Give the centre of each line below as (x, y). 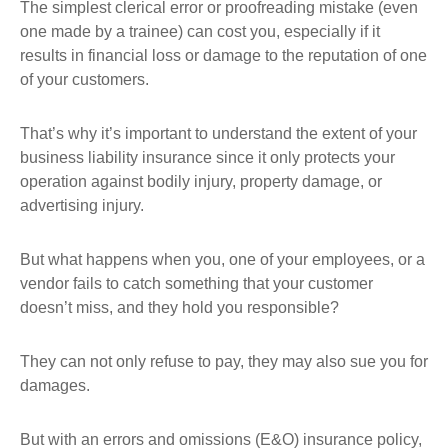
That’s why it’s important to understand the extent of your (218, 133)
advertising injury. (82, 205)
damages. (55, 385)
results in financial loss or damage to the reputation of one (223, 55)
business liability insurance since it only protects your (207, 157)
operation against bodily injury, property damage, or (201, 181)
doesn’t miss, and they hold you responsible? (179, 307)
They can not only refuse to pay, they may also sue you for (224, 361)
